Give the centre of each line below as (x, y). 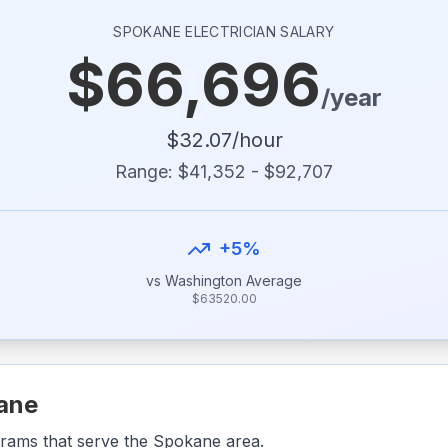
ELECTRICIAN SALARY (257, 31)
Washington (203, 280)
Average (272, 280)
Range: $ (152, 171)
